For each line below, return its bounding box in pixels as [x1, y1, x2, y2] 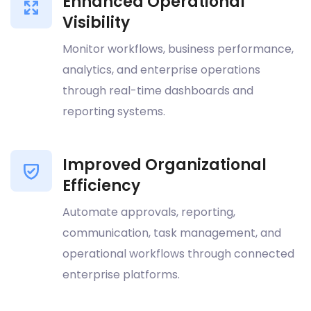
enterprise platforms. [62, 267, 180, 283]
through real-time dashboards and [62, 83, 253, 99]
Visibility [62, 12, 130, 34]
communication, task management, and [62, 225, 281, 242]
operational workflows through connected [62, 246, 294, 262]
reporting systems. [62, 103, 165, 120]
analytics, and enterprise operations [62, 62, 260, 78]
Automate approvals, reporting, [62, 204, 235, 221]
